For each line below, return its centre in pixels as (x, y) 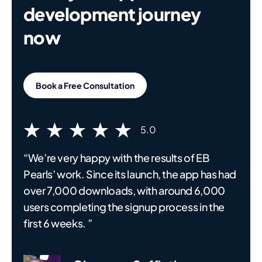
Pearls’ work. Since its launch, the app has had (130, 174)
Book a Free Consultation (85, 86)
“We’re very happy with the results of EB (116, 158)
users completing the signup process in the (124, 207)
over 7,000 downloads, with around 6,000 (124, 191)
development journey (112, 14)
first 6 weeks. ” (58, 223)
